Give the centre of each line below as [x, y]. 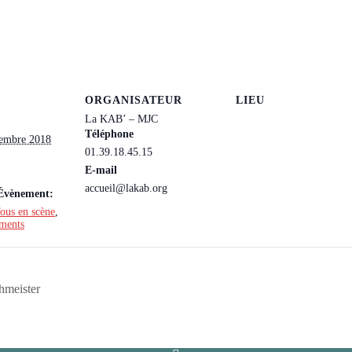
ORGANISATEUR [134, 100]
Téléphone [109, 134]
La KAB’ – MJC [121, 119]
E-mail [101, 170]
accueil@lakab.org [126, 188]
